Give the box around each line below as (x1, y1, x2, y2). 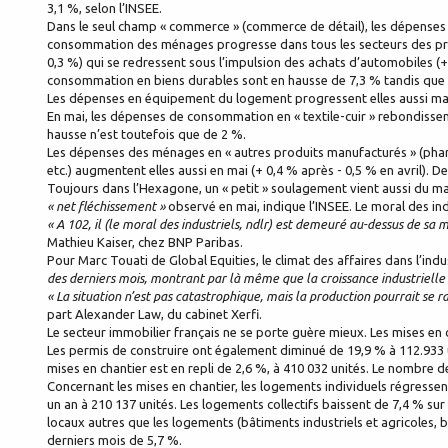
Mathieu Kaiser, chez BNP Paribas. (47, 235, 243, 250)
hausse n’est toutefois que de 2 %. (47, 127, 246, 142)
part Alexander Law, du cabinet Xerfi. (47, 307, 262, 322)
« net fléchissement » (47, 199, 165, 214)
